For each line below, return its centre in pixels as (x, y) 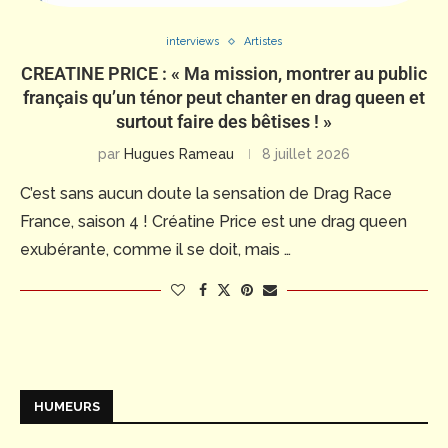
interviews (192, 42)
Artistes (263, 42)
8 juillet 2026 (306, 154)
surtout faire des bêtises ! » (224, 122)
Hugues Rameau (179, 154)
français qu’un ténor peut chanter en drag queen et (224, 98)
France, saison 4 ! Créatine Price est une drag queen (213, 222)
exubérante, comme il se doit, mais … (155, 250)
